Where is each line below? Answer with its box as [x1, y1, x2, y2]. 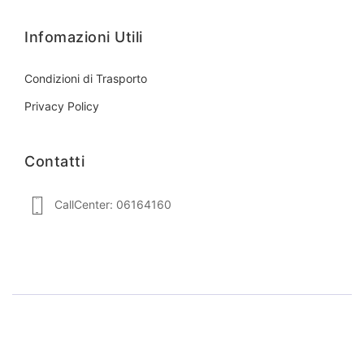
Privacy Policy [24, 98, 99, 113]
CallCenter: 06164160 [54, 197, 171, 211]
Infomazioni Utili [24, 28, 143, 45]
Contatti [24, 152, 84, 170]
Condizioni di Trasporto [24, 71, 147, 85]
